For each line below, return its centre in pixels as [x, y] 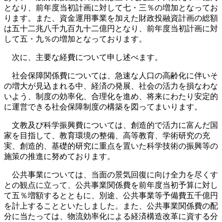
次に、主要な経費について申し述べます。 [83, 57]
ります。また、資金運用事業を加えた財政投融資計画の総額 [111, 18]
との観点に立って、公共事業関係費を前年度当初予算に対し [111, 185]
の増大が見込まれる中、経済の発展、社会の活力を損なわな [111, 86]
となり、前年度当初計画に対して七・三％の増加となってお [111, 8]
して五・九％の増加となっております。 [75, 39]
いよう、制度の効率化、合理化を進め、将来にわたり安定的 [111, 96]
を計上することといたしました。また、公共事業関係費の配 [111, 206]
